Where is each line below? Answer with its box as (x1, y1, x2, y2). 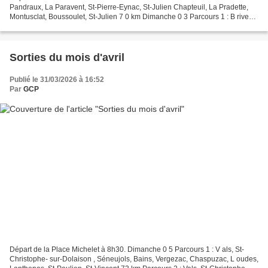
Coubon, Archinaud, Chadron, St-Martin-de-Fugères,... (10, 22, 185, 31)
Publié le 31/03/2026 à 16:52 (10, 75, 104, 84)
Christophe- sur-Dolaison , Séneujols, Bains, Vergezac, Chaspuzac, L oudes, (10, 254, 258, 263)
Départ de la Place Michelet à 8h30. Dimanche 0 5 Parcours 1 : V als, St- (10, 245, 244, 254)
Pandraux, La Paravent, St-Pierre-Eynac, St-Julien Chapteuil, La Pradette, (10, 3, 248, 12)
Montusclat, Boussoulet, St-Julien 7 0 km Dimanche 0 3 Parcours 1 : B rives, (10, 13, 254, 22)
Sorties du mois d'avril (10, 51, 124, 64)
